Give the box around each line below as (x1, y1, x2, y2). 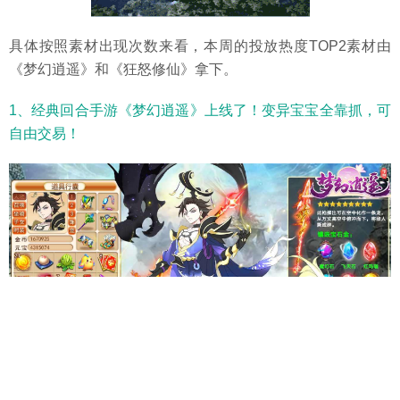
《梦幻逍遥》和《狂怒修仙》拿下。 (9, 62, 237, 78)
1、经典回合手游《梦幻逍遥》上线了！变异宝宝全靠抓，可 (9, 103, 391, 119)
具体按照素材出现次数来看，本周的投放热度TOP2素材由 (9, 38, 391, 54)
